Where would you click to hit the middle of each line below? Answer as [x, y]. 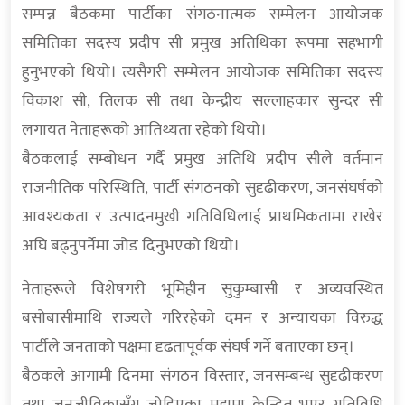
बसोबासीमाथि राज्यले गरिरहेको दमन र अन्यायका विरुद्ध [202, 319]
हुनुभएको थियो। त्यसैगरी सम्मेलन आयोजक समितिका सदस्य [202, 73]
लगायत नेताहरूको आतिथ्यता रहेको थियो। [144, 131]
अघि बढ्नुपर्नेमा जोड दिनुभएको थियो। [131, 246]
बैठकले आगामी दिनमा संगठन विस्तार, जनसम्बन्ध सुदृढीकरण [202, 377]
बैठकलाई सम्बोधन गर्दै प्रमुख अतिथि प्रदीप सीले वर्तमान [202, 160]
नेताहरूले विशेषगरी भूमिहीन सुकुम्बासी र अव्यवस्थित [202, 290]
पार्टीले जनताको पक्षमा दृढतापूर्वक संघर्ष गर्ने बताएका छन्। [188, 348]
